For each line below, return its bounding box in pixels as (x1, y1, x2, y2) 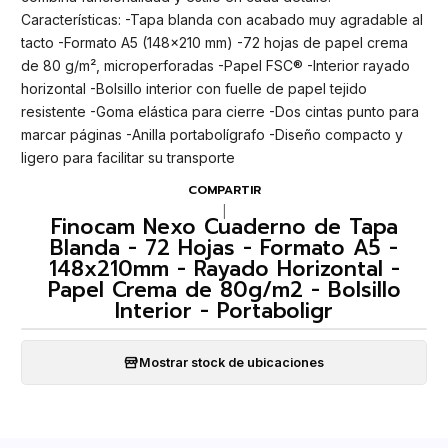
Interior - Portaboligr (115, 295, 333, 328)
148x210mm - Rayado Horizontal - (48, 253, 400, 286)
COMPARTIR (187, 180, 261, 199)
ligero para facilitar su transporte (21, 149, 235, 167)
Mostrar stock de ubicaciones (139, 354, 324, 370)
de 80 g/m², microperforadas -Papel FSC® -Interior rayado (21, 57, 410, 75)
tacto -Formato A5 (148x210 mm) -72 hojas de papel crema (21, 34, 408, 52)
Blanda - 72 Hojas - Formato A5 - (50, 232, 398, 265)
